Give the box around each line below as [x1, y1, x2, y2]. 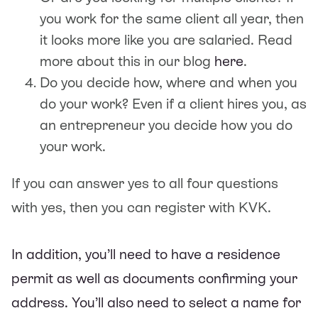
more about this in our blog [40, 53, 214, 69]
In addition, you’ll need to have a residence [11, 246, 280, 262]
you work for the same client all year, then [40, 10, 304, 26]
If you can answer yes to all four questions [11, 175, 278, 191]
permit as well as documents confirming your [11, 270, 297, 286]
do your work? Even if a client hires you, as [40, 95, 307, 111]
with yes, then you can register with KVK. [11, 199, 275, 215]
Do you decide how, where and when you [40, 74, 297, 90]
